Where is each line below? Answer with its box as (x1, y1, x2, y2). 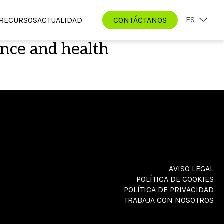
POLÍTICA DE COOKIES (136, 174, 214, 184)
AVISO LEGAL (169, 163, 214, 173)
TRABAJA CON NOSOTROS (124, 195, 214, 205)
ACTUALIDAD (37, 15, 82, 25)
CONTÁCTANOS (113, 15, 167, 25)
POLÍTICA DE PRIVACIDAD (124, 184, 214, 194)
